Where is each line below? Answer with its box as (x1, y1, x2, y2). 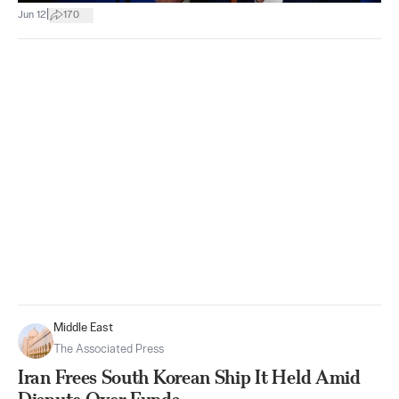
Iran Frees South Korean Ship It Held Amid (18, 366, 361, 388)
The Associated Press (53, 344, 164, 355)
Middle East (53, 322, 113, 334)
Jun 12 (18, 9, 46, 20)
